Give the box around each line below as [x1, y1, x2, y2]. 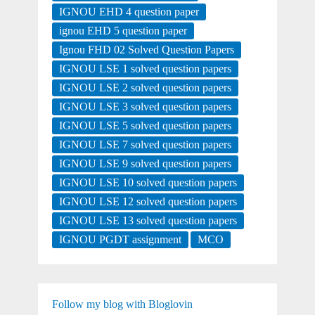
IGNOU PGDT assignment [58, 233, 181, 246]
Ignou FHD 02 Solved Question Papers [58, 44, 234, 56]
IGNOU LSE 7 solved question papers [58, 139, 231, 151]
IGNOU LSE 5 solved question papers [58, 120, 231, 132]
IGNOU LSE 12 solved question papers [58, 195, 237, 208]
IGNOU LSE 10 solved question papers [58, 176, 237, 189]
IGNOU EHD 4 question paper [58, 6, 199, 18]
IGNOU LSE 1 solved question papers [58, 63, 231, 75]
